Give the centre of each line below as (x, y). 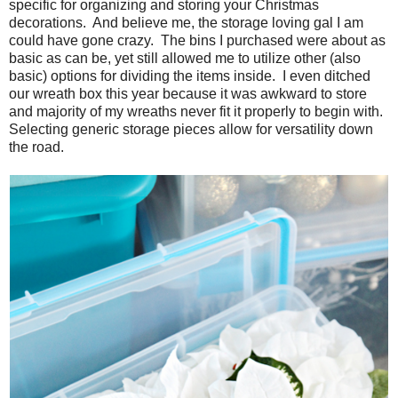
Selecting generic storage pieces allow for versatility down (191, 130)
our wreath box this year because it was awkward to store (188, 94)
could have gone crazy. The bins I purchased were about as (197, 41)
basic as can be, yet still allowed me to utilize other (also (185, 59)
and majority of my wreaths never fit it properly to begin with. (198, 112)
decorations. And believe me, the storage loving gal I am (186, 23)
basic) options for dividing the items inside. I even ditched (190, 76)
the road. (36, 147)
